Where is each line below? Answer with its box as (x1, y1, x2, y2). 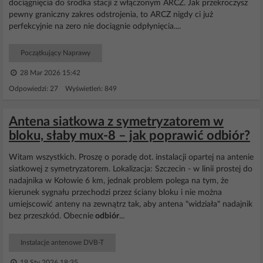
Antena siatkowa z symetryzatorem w (9, 115, 224, 128)
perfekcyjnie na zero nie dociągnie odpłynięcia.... (9, 22, 181, 31)
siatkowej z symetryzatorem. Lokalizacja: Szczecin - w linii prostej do (9, 165, 252, 173)
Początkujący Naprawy (21, 49, 90, 56)
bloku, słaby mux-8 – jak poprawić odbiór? (9, 129, 250, 142)
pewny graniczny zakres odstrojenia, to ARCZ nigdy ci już (9, 11, 213, 19)
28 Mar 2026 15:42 (18, 69, 80, 76)
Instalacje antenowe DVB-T (21, 239, 104, 246)
